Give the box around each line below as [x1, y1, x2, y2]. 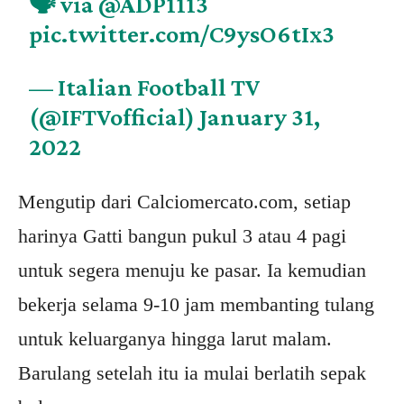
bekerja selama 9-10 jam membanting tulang [18, 293, 374, 316]
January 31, [199, 103, 321, 131]
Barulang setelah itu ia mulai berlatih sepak [18, 362, 366, 384]
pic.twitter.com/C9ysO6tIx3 [29, 20, 335, 48]
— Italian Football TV [29, 73, 261, 101]
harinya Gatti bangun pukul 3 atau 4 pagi [18, 225, 346, 247]
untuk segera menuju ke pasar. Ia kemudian [18, 259, 366, 281]
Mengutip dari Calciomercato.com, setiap [18, 190, 351, 213]
